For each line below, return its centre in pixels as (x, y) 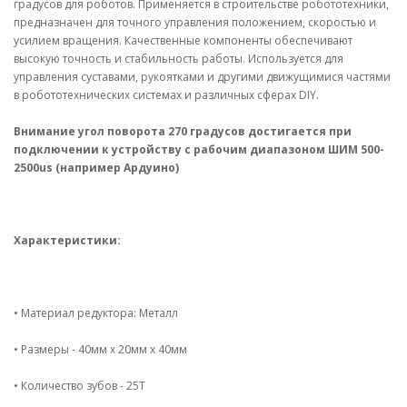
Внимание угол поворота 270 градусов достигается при (183, 131)
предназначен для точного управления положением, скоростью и (195, 22)
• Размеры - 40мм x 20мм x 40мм (100, 349)
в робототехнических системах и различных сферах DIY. (166, 94)
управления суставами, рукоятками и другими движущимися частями (202, 76)
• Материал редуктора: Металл (96, 313)
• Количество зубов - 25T (79, 385)
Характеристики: (67, 240)
